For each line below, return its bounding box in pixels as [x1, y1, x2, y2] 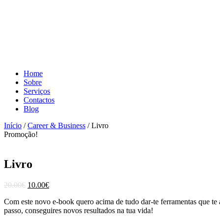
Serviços [24, 87, 50, 95]
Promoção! [4, 130, 38, 138]
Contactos [24, 96, 55, 104]
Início [4, 121, 22, 130]
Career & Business [27, 121, 85, 130]
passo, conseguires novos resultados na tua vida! [4, 206, 153, 215]
